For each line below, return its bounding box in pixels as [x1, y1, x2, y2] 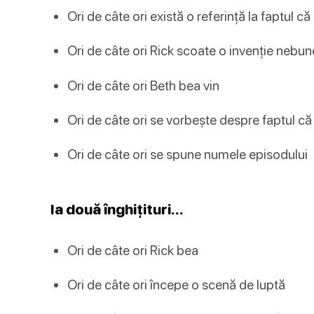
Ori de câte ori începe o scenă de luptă [67, 276, 285, 293]
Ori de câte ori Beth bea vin [67, 76, 219, 93]
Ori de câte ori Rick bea [67, 242, 198, 259]
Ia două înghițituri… [50, 200, 184, 218]
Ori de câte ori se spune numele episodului [67, 145, 308, 162]
